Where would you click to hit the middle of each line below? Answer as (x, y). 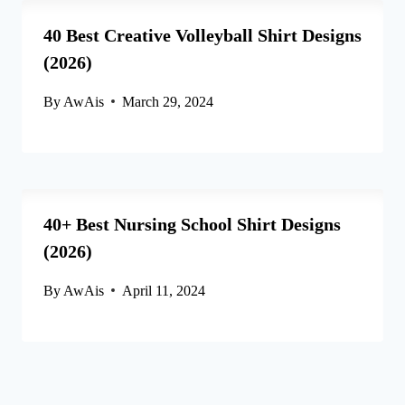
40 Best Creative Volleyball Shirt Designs (202, 35)
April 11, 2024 (164, 290)
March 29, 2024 (168, 101)
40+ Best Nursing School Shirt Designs (192, 224)
